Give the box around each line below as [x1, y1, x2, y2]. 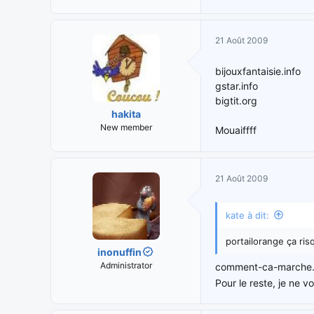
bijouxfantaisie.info [215, 64, 301, 77]
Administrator [100, 259, 152, 271]
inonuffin [97, 245, 142, 258]
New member [100, 121, 152, 132]
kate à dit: [226, 209, 269, 221]
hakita [111, 107, 141, 120]
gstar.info [215, 79, 258, 92]
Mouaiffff [215, 123, 257, 136]
